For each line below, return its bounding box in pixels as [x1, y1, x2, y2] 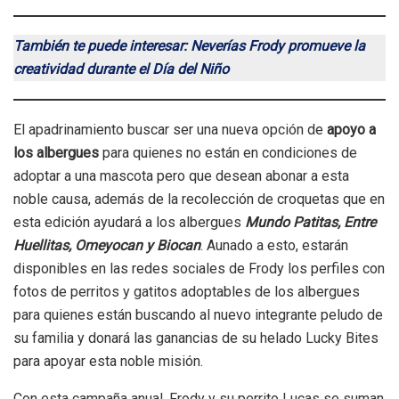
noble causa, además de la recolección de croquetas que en [13, 191, 385, 208]
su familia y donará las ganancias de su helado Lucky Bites [13, 330, 379, 347]
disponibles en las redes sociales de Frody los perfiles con [13, 260, 385, 278]
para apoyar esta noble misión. [13, 353, 203, 370]
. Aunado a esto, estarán [200, 237, 348, 255]
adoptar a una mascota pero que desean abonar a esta [13, 167, 349, 185]
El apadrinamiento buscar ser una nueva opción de [13, 121, 327, 139]
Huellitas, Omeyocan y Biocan [13, 237, 200, 255]
